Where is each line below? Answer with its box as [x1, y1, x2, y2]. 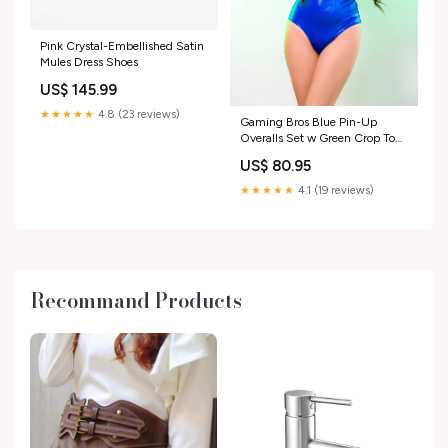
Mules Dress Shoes [40, 55, 138, 70]
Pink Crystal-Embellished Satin [40, 39, 204, 54]
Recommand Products [30, 284, 242, 316]
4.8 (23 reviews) [95, 108, 180, 122]
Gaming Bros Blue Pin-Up [240, 114, 377, 129]
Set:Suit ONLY [240, 146, 318, 161]
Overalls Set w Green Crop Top [240, 130, 402, 145]
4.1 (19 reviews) [295, 183, 374, 197]
